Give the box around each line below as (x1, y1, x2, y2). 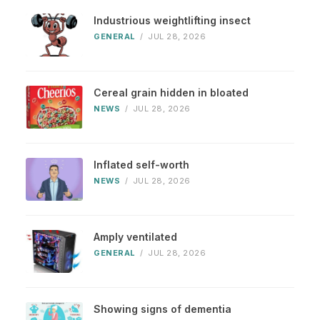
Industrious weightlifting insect (94, 14, 251, 27)
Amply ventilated (94, 231, 177, 244)
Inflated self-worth (94, 159, 189, 171)
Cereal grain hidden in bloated (94, 86, 249, 99)
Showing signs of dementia (94, 303, 231, 316)
